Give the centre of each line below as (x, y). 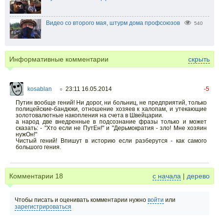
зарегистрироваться (43, 207)
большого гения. (38, 147)
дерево (198, 176)
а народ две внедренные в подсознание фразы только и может (111, 122)
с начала (167, 176)
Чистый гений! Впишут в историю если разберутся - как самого (111, 141)
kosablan (40, 89)
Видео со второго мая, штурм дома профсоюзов (113, 23)
